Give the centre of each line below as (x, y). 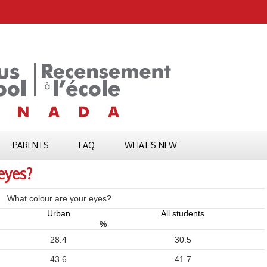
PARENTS (31, 145)
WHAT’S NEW (151, 145)
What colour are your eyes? (59, 198)
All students (183, 213)
